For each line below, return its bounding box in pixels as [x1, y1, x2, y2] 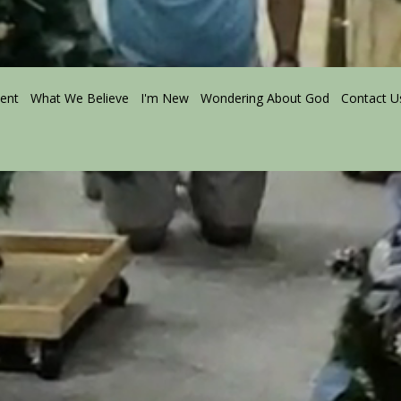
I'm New [141, 90, 189, 107]
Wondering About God [200, 90, 329, 107]
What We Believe [30, 90, 129, 107]
